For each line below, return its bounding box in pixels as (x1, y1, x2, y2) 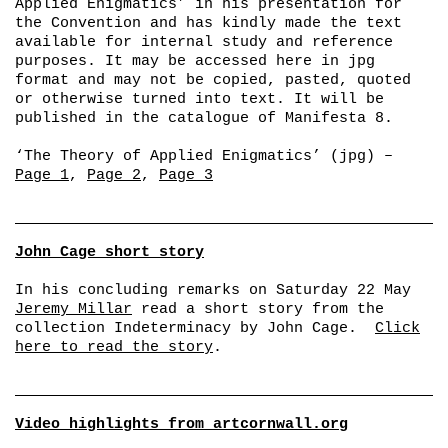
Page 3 (159, 166, 213, 184)
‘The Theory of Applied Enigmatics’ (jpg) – (15, 147, 393, 165)
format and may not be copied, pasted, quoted (15, 71, 411, 89)
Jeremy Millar (15, 300, 132, 318)
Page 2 (87, 166, 141, 184)
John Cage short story (15, 243, 204, 261)
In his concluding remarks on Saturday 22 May (15, 281, 411, 299)
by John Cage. (231, 319, 375, 337)
